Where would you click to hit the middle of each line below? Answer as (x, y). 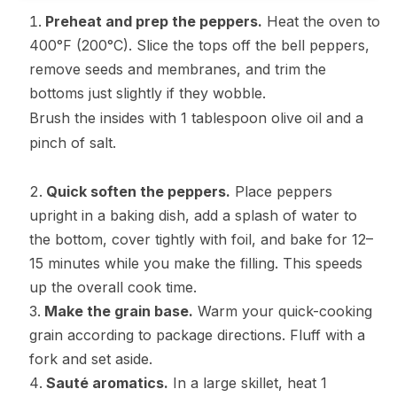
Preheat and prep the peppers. (153, 22)
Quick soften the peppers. (138, 192)
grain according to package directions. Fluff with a (197, 335)
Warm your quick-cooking (282, 311)
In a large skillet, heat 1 (247, 383)
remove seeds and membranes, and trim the (177, 70)
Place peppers (281, 192)
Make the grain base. (118, 311)
